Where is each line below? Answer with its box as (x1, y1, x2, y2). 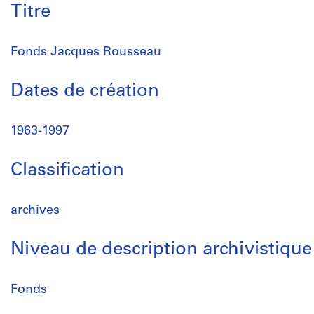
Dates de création (11, 82, 159, 101)
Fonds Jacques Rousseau (11, 46, 161, 59)
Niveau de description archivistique (11, 240, 312, 259)
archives (11, 204, 60, 217)
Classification (11, 161, 124, 180)
